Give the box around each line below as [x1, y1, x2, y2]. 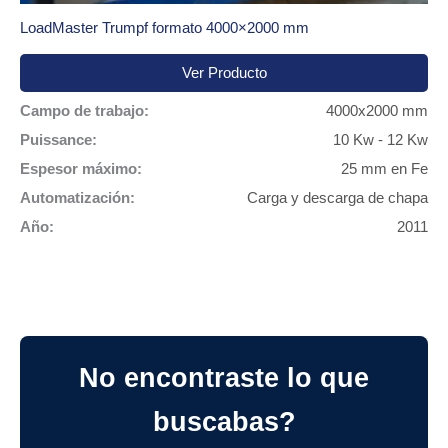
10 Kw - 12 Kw [333, 132, 428, 149]
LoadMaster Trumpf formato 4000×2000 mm [20, 19, 309, 36]
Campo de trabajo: [20, 103, 149, 120]
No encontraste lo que [79, 362, 369, 393]
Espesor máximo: [20, 161, 142, 178]
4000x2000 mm [326, 103, 428, 120]
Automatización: [20, 190, 135, 207]
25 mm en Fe [341, 161, 428, 178]
